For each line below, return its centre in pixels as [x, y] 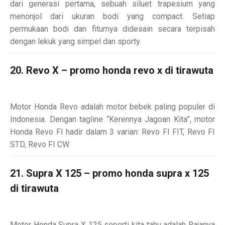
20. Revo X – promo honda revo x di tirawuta [112, 70]
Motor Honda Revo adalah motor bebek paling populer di [113, 106]
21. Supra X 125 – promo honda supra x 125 [109, 173]
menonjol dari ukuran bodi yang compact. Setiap [113, 16]
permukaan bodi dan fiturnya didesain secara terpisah [113, 29]
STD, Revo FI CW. [40, 144]
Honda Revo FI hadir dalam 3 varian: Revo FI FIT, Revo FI [113, 132]
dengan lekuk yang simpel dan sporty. [76, 41]
